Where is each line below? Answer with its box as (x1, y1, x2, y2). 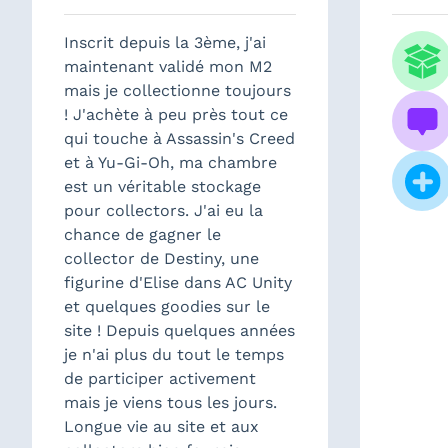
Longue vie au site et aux (64, 417, 259, 436)
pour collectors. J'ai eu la (64, 201, 263, 220)
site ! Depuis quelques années (64, 321, 295, 340)
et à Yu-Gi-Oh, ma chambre (64, 153, 277, 172)
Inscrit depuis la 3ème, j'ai (64, 33, 266, 52)
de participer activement (64, 369, 256, 388)
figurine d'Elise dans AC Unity (64, 273, 292, 292)
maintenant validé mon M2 (64, 57, 272, 76)
